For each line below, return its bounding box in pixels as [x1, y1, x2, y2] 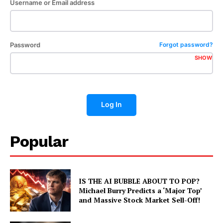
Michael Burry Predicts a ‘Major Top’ [79, 186, 203, 196]
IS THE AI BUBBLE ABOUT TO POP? [79, 176, 200, 186]
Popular [10, 131, 68, 151]
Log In [101, 100, 122, 109]
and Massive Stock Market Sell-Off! [79, 195, 201, 205]
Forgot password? [159, 40, 213, 48]
